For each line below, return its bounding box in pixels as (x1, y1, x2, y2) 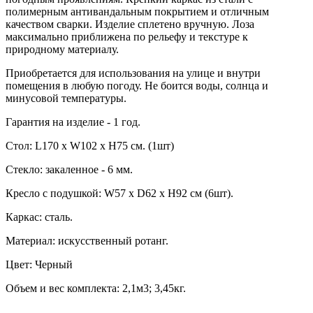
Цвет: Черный (6, 259, 73, 271)
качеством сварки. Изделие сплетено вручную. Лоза (6, 18, 254, 31)
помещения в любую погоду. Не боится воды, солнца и (6, 80, 268, 92)
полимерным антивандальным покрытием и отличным (6, 6, 269, 18)
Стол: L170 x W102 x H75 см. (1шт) (6, 140, 174, 152)
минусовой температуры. (6, 92, 126, 105)
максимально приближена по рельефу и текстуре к (6, 31, 248, 43)
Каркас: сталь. (6, 211, 73, 224)
